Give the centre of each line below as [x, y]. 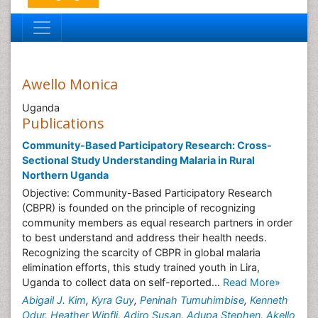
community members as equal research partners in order [157, 223]
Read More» [252, 282]
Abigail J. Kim [54, 300]
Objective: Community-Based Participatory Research [147, 193]
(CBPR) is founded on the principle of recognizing [139, 208]
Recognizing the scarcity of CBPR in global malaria [141, 252]
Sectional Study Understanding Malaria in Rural [138, 160]
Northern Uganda [65, 175]
